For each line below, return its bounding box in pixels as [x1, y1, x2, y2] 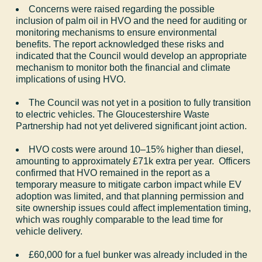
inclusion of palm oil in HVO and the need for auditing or [16, 15, 247, 26]
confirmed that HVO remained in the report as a [16, 167, 211, 178]
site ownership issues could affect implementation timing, [16, 202, 251, 213]
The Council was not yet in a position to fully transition [29, 97, 251, 108]
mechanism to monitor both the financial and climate [16, 62, 231, 73]
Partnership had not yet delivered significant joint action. [16, 120, 247, 131]
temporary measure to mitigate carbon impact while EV [16, 179, 242, 189]
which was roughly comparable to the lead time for [16, 214, 223, 225]
